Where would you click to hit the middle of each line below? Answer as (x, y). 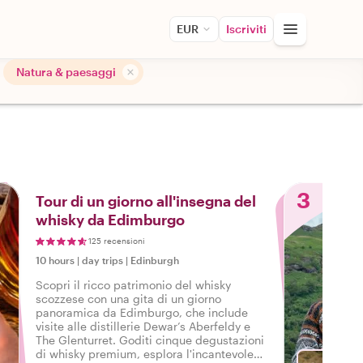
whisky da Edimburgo (110, 220)
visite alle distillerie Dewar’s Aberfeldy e (143, 326)
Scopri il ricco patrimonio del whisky (133, 285)
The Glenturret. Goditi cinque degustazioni (150, 340)
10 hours (55, 260)
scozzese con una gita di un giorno (128, 299)
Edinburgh (155, 260)
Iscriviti (246, 29)
